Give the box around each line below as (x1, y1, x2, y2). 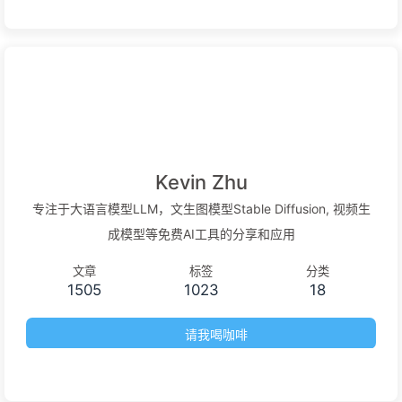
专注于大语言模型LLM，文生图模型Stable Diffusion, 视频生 (31, 200, 371, 216)
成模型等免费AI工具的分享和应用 (107, 225, 295, 241)
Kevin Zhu (154, 170, 248, 194)
